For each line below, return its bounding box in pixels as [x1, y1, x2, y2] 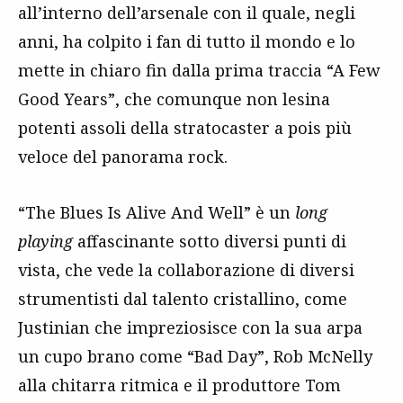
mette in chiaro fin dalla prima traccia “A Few [18, 59, 381, 81]
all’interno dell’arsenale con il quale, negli [18, 2, 355, 23]
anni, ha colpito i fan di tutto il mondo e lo [18, 31, 355, 52]
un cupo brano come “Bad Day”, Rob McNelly [18, 345, 372, 367]
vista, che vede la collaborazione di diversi [18, 259, 354, 281]
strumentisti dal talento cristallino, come [18, 288, 347, 309]
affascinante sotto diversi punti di [73, 230, 346, 252]
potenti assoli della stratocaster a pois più [18, 117, 352, 139]
